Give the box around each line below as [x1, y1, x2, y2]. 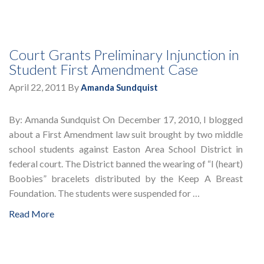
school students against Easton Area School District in [9, 143, 243, 155]
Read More [9, 208, 54, 220]
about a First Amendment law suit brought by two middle [9, 128, 243, 140]
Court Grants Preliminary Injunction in [9, 46, 239, 64]
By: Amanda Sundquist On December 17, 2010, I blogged [9, 114, 243, 126]
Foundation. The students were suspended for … [9, 187, 200, 199]
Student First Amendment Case [9, 61, 198, 78]
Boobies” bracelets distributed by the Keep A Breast [9, 173, 243, 184]
